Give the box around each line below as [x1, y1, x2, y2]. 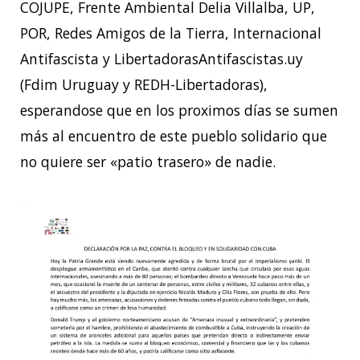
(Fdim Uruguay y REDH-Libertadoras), [20, 75, 268, 95]
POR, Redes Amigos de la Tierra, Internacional [20, 23, 321, 43]
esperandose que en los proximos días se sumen [20, 100, 338, 121]
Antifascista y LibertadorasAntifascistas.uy [20, 49, 303, 69]
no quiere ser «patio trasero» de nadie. [20, 152, 276, 172]
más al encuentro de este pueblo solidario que [20, 126, 327, 146]
